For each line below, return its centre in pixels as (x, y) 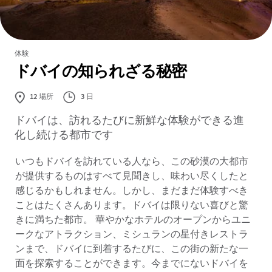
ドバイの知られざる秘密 (100, 73)
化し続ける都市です (64, 135)
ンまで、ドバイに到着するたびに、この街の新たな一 (132, 250)
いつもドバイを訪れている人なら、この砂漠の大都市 (132, 162)
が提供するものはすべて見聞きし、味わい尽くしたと (132, 177)
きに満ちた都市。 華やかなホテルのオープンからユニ (133, 220)
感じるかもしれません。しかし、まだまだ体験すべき (132, 191)
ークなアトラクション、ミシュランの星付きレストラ (132, 235)
